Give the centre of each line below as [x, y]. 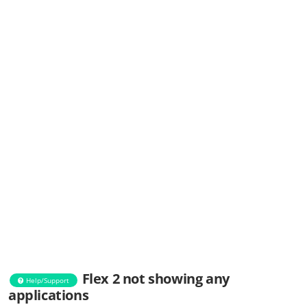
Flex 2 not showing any [156, 279]
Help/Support [47, 280]
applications [49, 295]
